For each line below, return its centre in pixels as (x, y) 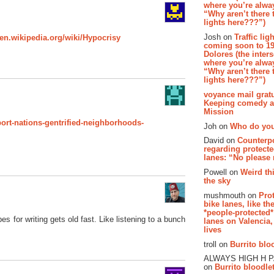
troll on (217, 244)
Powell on (222, 172)
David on (220, 141)
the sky (217, 181)
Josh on (219, 37)
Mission (219, 111)
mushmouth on (231, 195)
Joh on (217, 126)
